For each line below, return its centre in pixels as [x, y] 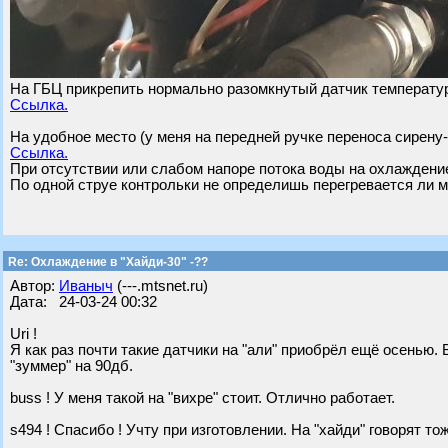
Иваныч [86, 286]
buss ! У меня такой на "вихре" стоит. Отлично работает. [202, 398]
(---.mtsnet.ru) [160, 286]
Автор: [34, 286]
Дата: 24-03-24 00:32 [83, 302]
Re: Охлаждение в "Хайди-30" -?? [106, 262]
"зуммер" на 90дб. [71, 366]
